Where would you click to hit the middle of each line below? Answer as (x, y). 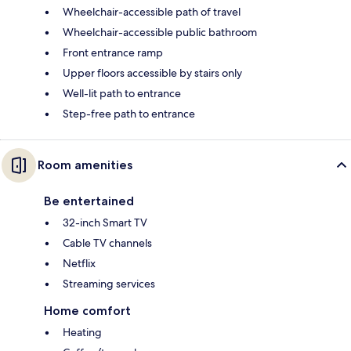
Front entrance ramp (113, 53)
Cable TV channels (107, 243)
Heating (82, 333)
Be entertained (89, 201)
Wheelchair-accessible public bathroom (160, 33)
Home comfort (87, 311)
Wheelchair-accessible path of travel (152, 12)
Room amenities (85, 165)
